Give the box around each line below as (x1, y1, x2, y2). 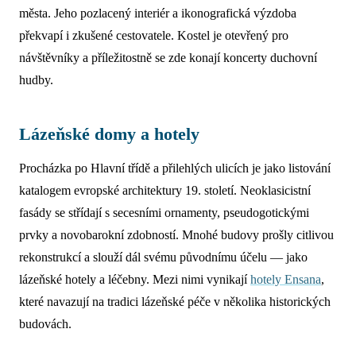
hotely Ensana (250, 273, 321, 286)
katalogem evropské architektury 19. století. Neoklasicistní (19, 184, 311, 197)
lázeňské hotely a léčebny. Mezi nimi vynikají (19, 273, 250, 286)
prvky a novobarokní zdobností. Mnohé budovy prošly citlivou (19, 228, 334, 242)
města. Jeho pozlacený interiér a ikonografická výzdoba (19, 6, 296, 20)
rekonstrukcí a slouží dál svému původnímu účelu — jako (19, 250, 308, 264)
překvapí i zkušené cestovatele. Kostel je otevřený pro (19, 29, 288, 42)
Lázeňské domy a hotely (19, 124, 199, 144)
